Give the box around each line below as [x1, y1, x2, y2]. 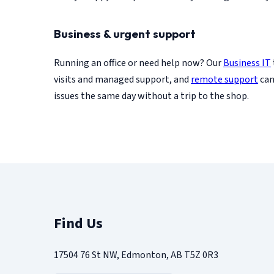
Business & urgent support [54, 26, 196, 41]
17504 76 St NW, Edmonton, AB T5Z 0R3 [54, 248, 218, 262]
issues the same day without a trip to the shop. [54, 89, 249, 103]
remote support [191, 72, 258, 86]
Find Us [54, 212, 103, 234]
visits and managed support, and [54, 72, 191, 86]
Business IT [223, 56, 271, 70]
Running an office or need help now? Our [54, 56, 223, 70]
